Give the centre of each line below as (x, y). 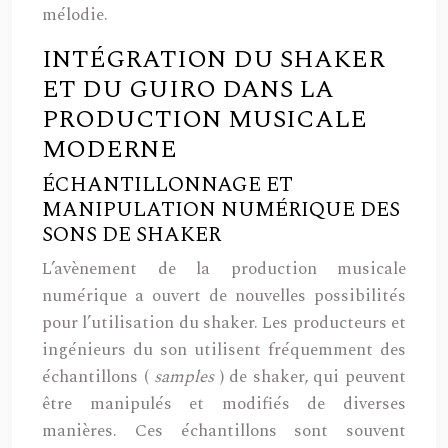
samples (187, 377)
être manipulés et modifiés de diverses (224, 404)
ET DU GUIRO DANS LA (188, 90)
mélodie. (75, 15)
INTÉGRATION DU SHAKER (213, 60)
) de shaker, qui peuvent (313, 377)
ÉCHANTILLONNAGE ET (167, 185)
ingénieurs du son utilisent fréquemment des (224, 350)
